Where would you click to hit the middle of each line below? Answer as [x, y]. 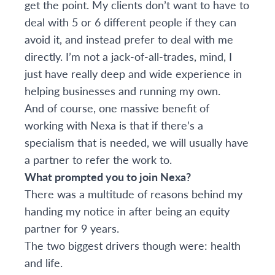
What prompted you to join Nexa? [111, 176]
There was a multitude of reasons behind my [134, 194]
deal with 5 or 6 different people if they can [130, 22]
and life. [44, 262]
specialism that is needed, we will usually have [137, 142]
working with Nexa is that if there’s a [114, 125]
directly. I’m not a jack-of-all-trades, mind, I [128, 56]
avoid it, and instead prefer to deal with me [129, 39]
